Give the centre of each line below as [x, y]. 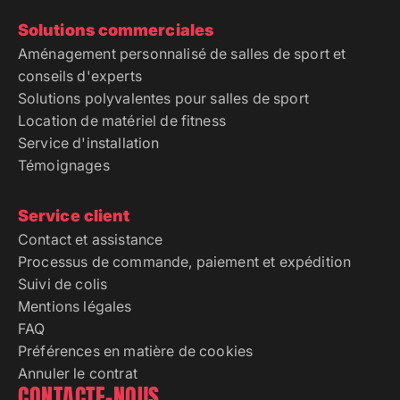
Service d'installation [89, 143]
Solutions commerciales [116, 30]
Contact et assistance [91, 240]
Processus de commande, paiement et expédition [185, 262]
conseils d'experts [80, 76]
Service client [74, 216]
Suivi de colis [63, 284]
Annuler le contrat [78, 374]
